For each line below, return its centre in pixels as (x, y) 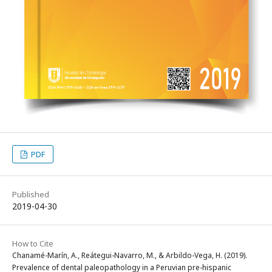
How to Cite (33, 244)
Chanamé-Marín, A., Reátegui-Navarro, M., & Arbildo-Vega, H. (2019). (130, 256)
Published (31, 195)
